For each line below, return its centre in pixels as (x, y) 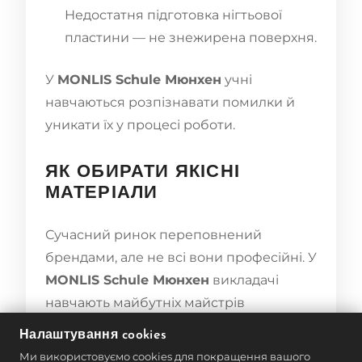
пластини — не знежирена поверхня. (191, 37)
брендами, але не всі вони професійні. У (181, 257)
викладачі (244, 280)
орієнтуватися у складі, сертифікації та (174, 325)
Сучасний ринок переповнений (154, 234)
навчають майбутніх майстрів (145, 302)
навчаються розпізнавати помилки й (170, 102)
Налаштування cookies (93, 335)
